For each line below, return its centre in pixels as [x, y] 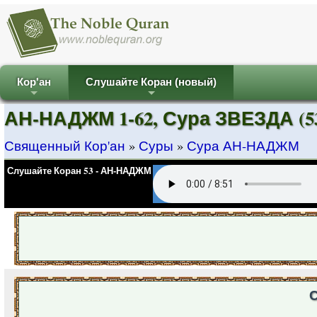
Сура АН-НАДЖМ [243, 145]
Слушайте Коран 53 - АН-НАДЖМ [79, 171]
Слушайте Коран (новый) [151, 82]
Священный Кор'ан [65, 145]
